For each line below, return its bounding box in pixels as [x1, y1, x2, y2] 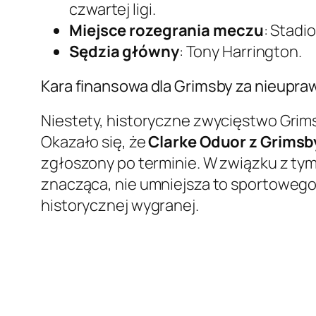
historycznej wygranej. [41, 195, 199, 217]
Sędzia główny [69, 41, 179, 63]
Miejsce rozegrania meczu [69, 20, 264, 42]
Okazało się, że [41, 131, 149, 153]
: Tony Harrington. [178, 41, 302, 63]
